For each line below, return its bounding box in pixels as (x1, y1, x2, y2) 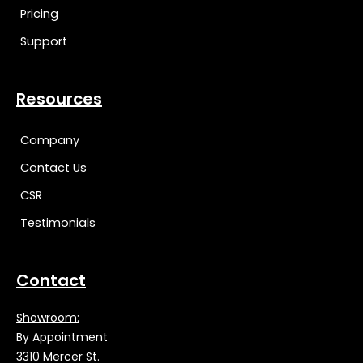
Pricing (20, 5, 58, 22)
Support (20, 32, 67, 49)
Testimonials (20, 214, 96, 231)
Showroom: (16, 309, 79, 326)
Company (20, 131, 79, 148)
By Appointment (16, 328, 108, 345)
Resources (16, 87, 102, 110)
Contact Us (20, 159, 87, 176)
